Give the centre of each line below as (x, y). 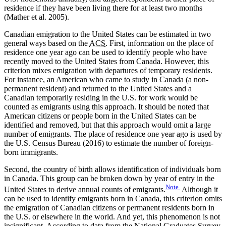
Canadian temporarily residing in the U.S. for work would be (101, 97)
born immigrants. (31, 152)
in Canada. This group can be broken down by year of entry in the (109, 178)
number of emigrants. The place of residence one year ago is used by (113, 134)
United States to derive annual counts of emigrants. (85, 189)
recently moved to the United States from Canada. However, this (106, 61)
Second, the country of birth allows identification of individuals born (112, 169)
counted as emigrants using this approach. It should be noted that (106, 106)
